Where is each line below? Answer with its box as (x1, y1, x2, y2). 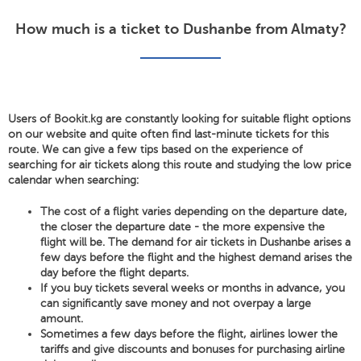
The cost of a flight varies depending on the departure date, (40, 205, 347, 218)
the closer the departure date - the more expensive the (40, 221, 325, 233)
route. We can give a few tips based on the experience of (8, 143, 303, 156)
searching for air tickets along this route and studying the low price (8, 159, 351, 171)
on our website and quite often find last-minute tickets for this (8, 128, 329, 140)
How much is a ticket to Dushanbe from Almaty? (15, 21, 346, 37)
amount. (40, 313, 83, 325)
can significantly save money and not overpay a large (40, 297, 311, 309)
